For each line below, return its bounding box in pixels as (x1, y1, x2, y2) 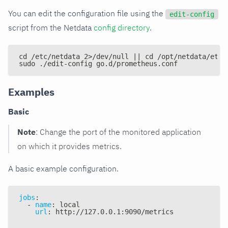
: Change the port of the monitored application (36, 126, 201, 137)
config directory (94, 22, 150, 33)
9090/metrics (125, 207, 174, 216)
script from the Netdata (8, 22, 94, 33)
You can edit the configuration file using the (8, 8, 165, 18)
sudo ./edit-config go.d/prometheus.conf (19, 59, 178, 68)
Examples (8, 84, 54, 99)
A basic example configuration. (8, 163, 119, 174)
